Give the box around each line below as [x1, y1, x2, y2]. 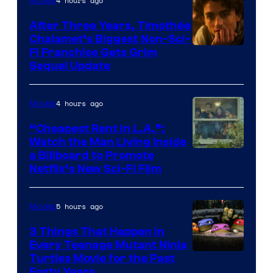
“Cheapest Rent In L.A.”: [29, 122, 165, 136]
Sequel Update [29, 59, 110, 73]
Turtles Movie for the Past [29, 252, 175, 266]
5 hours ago [56, 201, 103, 212]
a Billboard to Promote [29, 149, 154, 163]
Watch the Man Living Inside [29, 135, 186, 149]
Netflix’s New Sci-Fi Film [29, 162, 161, 176]
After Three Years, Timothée [29, 19, 191, 33]
